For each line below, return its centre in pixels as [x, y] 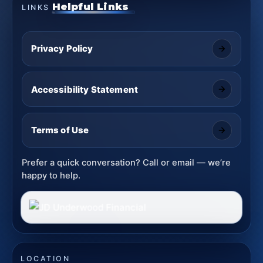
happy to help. [51, 176]
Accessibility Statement [84, 89]
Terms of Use [60, 130]
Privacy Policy [62, 49]
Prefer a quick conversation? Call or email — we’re [127, 163]
